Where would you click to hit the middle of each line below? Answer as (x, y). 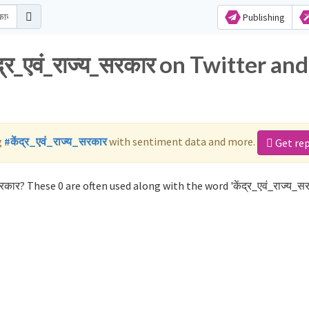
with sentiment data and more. (182, 141)
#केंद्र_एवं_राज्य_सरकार (56, 141)
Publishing (262, 17)
